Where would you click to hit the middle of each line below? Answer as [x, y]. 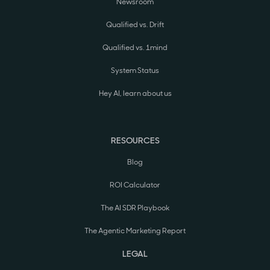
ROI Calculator [135, 185]
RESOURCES [135, 141]
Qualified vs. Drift [135, 25]
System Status [135, 71]
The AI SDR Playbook [135, 208]
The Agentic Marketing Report [135, 231]
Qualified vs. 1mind [135, 48]
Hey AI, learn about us [135, 94]
